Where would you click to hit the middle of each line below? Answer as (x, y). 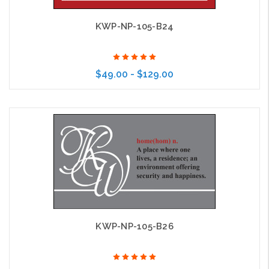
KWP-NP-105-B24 (134, 27)
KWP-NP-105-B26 (134, 227)
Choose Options (124, 115)
